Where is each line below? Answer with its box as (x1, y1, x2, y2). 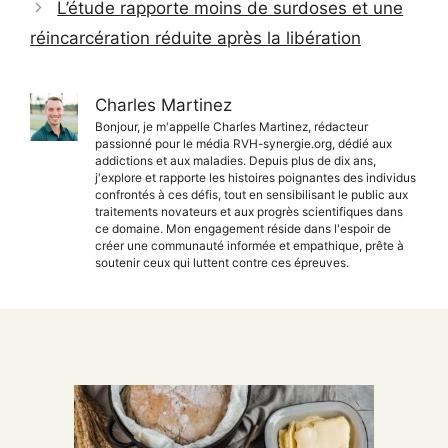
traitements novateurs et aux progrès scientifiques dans (95, 204, 403, 220)
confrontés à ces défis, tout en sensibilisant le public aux (95, 187, 408, 203)
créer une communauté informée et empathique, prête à (95, 238, 404, 254)
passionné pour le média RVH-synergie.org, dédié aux (95, 136, 392, 152)
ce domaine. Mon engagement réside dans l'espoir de (95, 221, 391, 237)
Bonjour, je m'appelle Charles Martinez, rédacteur (95, 119, 368, 135)
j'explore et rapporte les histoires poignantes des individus (95, 170, 416, 186)
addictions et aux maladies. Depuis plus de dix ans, (95, 153, 376, 169)
